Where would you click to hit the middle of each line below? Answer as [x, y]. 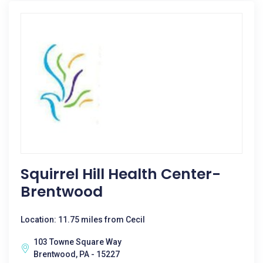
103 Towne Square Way [77, 242]
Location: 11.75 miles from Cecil [83, 220]
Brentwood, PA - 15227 [77, 254]
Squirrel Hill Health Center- [121, 174]
